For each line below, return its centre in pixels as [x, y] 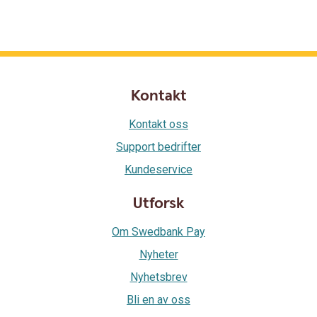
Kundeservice [158, 169]
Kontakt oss [158, 124]
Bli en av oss [158, 299]
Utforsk [158, 203]
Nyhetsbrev [158, 277]
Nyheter [158, 254]
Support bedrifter [158, 146]
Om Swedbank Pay [158, 231]
